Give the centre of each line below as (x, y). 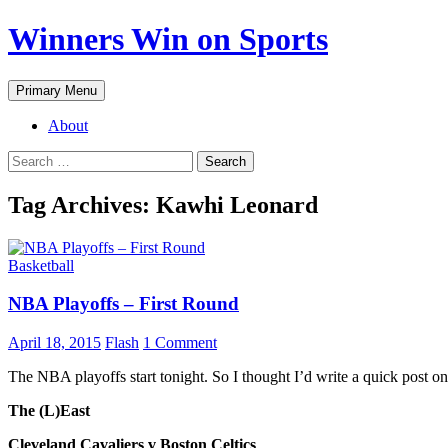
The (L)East (49, 411)
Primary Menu (56, 90)
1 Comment (180, 343)
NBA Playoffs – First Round (123, 304)
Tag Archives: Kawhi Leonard (163, 204)
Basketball (41, 265)
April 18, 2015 (54, 343)
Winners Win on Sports (168, 39)
